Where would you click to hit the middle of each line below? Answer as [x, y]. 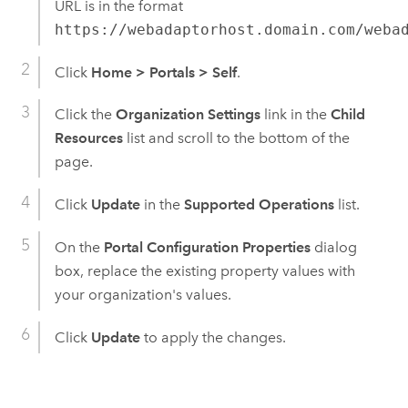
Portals [172, 72]
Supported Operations [259, 205]
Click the [85, 115]
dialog [333, 247]
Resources [88, 138]
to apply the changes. [213, 337]
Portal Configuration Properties [207, 247]
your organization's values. [143, 294]
